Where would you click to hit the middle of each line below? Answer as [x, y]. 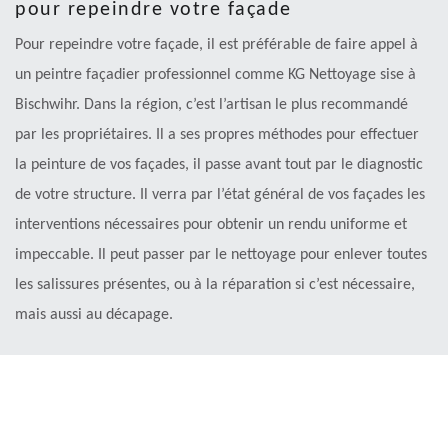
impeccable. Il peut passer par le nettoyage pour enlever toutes [221, 254]
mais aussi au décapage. [94, 314]
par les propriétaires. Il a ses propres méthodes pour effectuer [217, 134]
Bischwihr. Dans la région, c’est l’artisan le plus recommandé [211, 104]
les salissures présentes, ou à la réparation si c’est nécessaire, [215, 284]
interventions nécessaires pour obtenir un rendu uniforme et [211, 224]
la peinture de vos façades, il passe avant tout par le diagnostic [219, 164]
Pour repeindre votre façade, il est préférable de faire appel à [216, 44]
